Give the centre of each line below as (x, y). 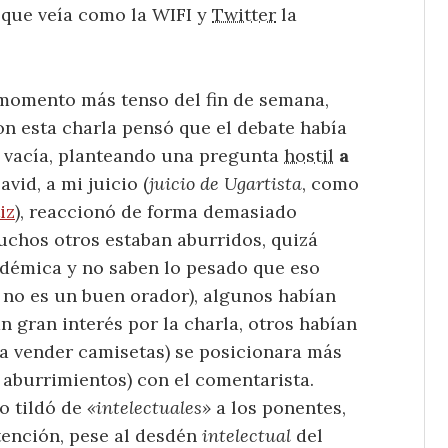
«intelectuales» (149, 407)
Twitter (244, 14)
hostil (309, 155)
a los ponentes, (278, 407)
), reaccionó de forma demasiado (156, 211)
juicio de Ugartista (225, 183)
